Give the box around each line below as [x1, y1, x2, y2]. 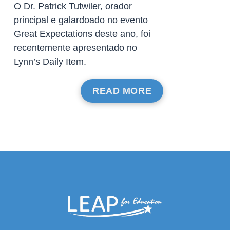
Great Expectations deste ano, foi [13, 29, 150, 40]
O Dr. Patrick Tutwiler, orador [13, 1, 132, 12]
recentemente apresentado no [13, 43, 137, 53]
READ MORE [92, 86, 152, 97]
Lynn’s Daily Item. [13, 56, 86, 67]
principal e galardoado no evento [13, 15, 148, 26]
